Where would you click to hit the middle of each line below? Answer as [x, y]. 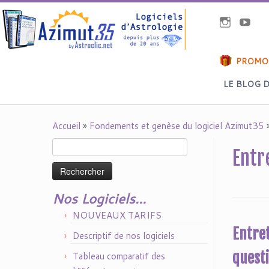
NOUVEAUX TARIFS [117, 215]
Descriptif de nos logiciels [124, 236]
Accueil [66, 126]
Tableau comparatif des [119, 256]
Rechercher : [76, 144]
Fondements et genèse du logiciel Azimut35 [177, 126]
